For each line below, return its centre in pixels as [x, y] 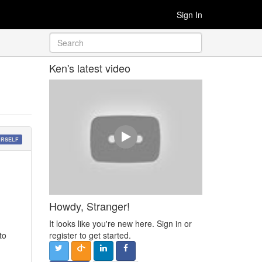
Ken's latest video [89, 68]
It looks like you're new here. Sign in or [120, 223]
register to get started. [90, 235]
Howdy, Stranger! [89, 206]
